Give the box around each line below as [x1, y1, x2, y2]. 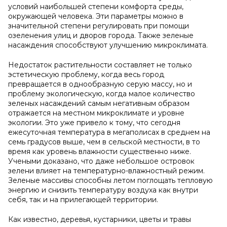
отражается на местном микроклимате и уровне [8, 108, 184, 118]
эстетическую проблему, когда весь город [8, 70, 164, 79]
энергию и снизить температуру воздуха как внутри [8, 185, 198, 195]
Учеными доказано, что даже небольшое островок [8, 157, 195, 166]
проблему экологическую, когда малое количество [8, 89, 195, 98]
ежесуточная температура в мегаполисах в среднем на [8, 128, 210, 137]
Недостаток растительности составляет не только [8, 60, 192, 69]
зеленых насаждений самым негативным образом [8, 99, 190, 108]
